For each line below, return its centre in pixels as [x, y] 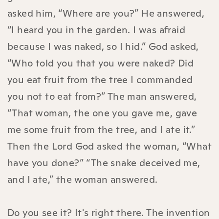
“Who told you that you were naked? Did [101, 63]
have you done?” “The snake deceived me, [104, 163]
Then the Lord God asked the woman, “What [109, 146]
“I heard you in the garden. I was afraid [96, 30]
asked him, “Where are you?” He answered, [106, 13]
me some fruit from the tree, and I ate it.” [101, 129]
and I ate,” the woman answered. [83, 179]
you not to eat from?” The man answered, [102, 96]
